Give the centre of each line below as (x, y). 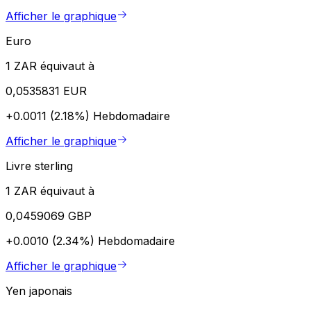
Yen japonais (39, 291)
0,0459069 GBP (49, 216)
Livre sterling (39, 166)
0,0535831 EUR (46, 91)
